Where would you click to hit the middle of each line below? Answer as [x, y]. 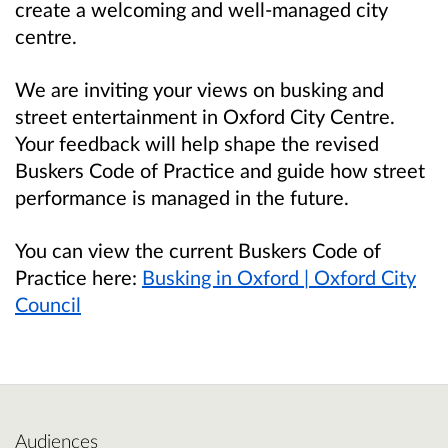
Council [48, 303]
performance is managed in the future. [182, 196]
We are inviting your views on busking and [199, 88]
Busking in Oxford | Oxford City [279, 276]
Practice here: [76, 276]
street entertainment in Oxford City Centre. [205, 115]
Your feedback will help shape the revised [197, 142]
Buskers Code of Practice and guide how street [220, 169]
